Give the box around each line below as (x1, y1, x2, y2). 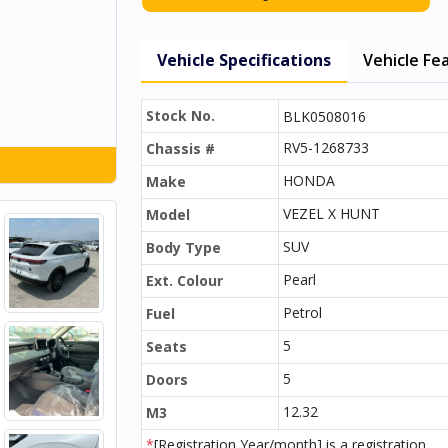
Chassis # (146, 139, 215, 158)
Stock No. (146, 106, 215, 125)
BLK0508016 (283, 107, 366, 126)
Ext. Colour (146, 271, 223, 290)
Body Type (146, 238, 221, 257)
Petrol (283, 303, 322, 322)
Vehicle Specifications (157, 49, 331, 71)
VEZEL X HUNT (283, 204, 380, 223)
